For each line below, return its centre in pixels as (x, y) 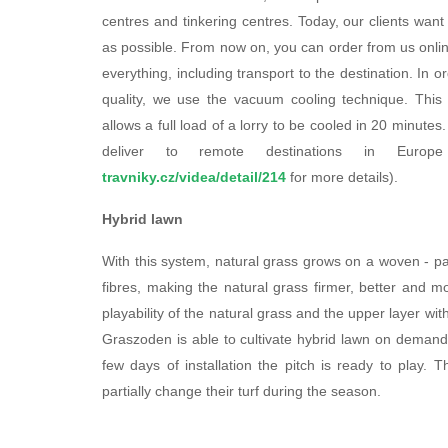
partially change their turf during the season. (241, 391)
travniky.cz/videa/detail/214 (196, 177)
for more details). (344, 177)
